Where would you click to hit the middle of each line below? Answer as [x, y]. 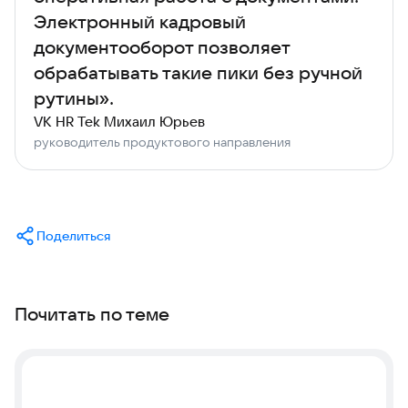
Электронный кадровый [140, 21]
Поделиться [73, 236]
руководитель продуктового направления [162, 142]
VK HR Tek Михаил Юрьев [119, 122]
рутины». [74, 98]
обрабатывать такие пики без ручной [198, 72]
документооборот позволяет [162, 47]
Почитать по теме [92, 314]
